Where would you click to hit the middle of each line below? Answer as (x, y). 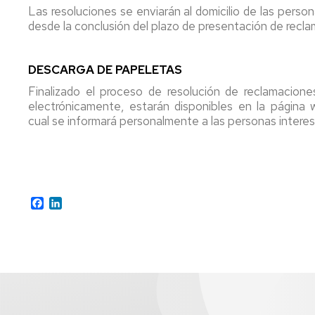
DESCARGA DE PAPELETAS (105, 69)
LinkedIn (82, 202)
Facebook (67, 202)
